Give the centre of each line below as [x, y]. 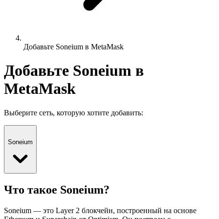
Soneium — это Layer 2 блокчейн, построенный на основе [100, 210]
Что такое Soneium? [57, 189]
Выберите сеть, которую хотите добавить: [74, 112]
